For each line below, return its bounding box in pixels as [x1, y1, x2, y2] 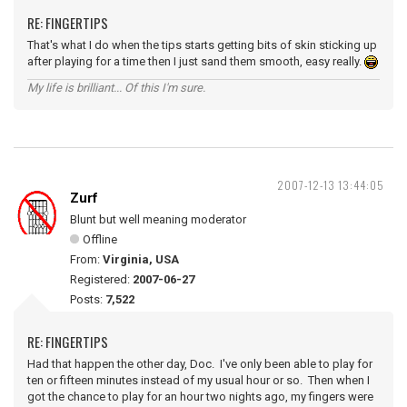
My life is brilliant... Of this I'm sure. [27, 81, 205, 94]
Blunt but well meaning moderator [70, 213, 246, 226]
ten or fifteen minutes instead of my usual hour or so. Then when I [27, 373, 370, 387]
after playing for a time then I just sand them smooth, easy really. [27, 55, 364, 68]
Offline [83, 233, 117, 246]
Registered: [70, 273, 133, 286]
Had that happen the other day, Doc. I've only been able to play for [27, 357, 372, 371]
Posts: [70, 293, 105, 306]
